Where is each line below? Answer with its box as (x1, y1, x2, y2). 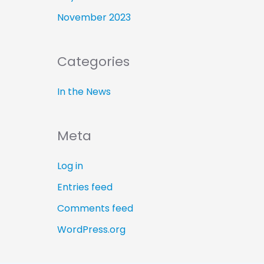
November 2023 (57, 11, 131, 25)
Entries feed (57, 180, 113, 194)
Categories (57, 52, 130, 71)
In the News (57, 85, 111, 99)
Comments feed (57, 201, 133, 215)
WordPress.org (57, 222, 126, 236)
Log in (57, 159, 83, 173)
